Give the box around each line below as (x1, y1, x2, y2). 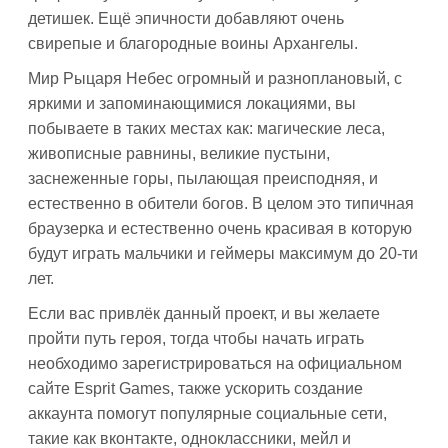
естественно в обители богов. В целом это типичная (28, 195, 414, 212)
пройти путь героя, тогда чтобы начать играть (28, 330, 364, 347)
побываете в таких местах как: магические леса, (28, 120, 385, 137)
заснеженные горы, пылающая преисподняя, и (28, 170, 378, 187)
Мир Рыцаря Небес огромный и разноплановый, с (28, 70, 402, 87)
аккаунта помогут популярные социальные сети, (28, 405, 387, 422)
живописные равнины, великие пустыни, (28, 145, 330, 162)
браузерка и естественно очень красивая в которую (28, 220, 412, 237)
